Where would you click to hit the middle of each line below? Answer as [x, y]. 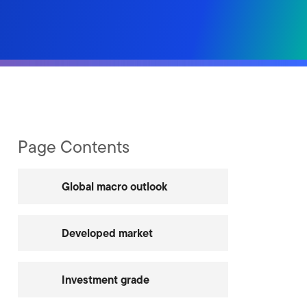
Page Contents [73, 147]
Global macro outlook [114, 186]
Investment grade [105, 280]
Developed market [107, 233]
